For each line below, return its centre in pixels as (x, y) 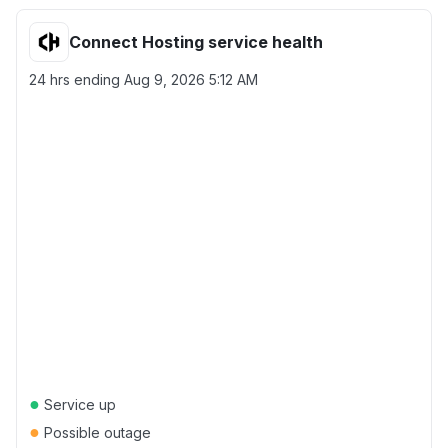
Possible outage (95, 432)
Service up (78, 404)
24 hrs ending (76, 79)
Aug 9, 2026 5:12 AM (191, 79)
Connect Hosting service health (196, 42)
